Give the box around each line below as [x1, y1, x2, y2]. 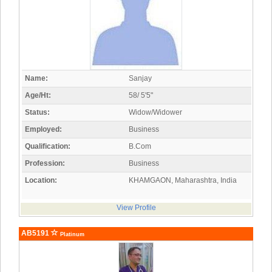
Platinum [58, 231, 84, 238]
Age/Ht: [25, 91, 51, 100]
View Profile [116, 203, 156, 212]
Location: [25, 176, 57, 185]
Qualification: [25, 142, 70, 151]
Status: [25, 108, 50, 117]
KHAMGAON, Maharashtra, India [129, 176, 237, 185]
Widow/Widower [129, 108, 182, 117]
